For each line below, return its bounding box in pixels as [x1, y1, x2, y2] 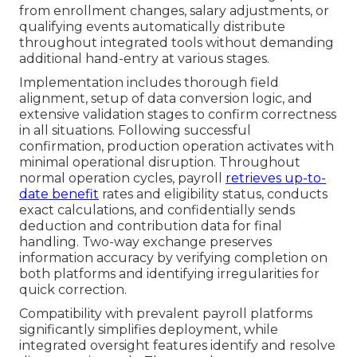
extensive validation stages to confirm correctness [19, 107, 336, 123]
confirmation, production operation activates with [19, 139, 334, 155]
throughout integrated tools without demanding [19, 35, 334, 51]
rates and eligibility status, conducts [99, 186, 328, 202]
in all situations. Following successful [19, 123, 251, 139]
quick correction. [19, 282, 127, 298]
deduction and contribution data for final [19, 218, 282, 234]
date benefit [19, 186, 99, 202]
